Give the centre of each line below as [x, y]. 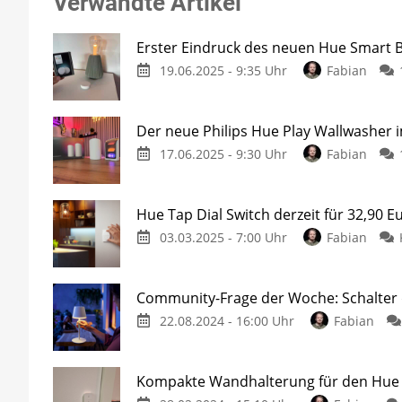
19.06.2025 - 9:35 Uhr [223, 71]
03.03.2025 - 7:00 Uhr [223, 238]
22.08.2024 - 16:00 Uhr [227, 321]
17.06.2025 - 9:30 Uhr [223, 154]
